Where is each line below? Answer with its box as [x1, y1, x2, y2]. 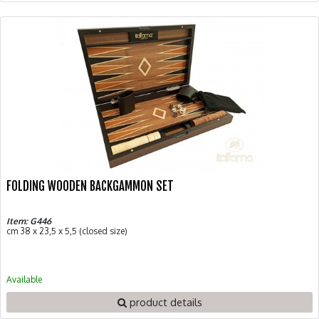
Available [6, 273, 42, 285]
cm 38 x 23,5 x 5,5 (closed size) [6, 225, 127, 236]
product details [126, 295, 202, 308]
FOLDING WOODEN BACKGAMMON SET [6, 178, 174, 194]
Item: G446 [6, 215, 51, 226]
